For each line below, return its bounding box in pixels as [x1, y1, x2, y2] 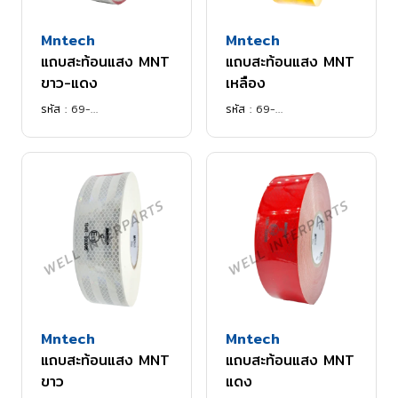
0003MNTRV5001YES [226, 116, 347, 134]
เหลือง [226, 72, 266, 95]
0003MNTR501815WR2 [41, 116, 169, 134]
